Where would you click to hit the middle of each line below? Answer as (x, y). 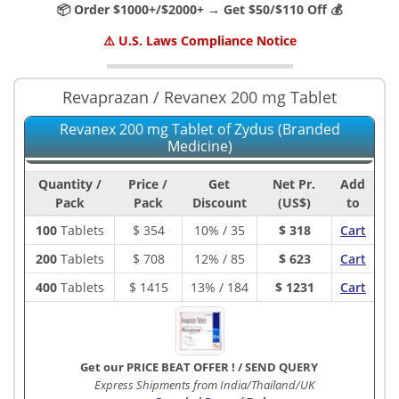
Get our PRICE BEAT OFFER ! (159, 367)
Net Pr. (294, 184)
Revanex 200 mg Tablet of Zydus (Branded (199, 129)
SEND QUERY (281, 367)
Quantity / (69, 184)
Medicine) (199, 146)
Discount (219, 203)
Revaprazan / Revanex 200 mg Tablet (199, 97)
